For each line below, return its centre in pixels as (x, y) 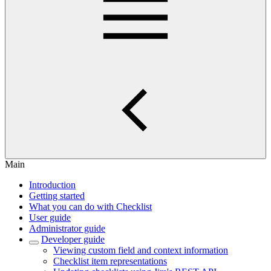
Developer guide (73, 239)
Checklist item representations (110, 261)
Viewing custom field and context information (141, 250)
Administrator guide (67, 228)
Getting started (57, 196)
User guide (50, 217)
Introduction (52, 185)
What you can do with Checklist (90, 207)
